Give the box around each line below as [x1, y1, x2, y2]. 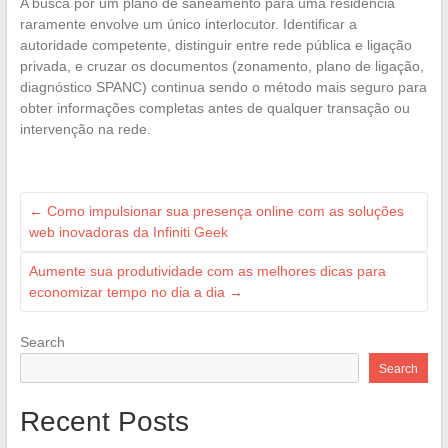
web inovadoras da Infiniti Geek [28, 224, 228, 241]
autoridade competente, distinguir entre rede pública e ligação [19, 37, 412, 54]
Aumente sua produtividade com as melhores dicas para [28, 263, 386, 280]
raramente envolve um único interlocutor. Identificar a [19, 16, 357, 33]
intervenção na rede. [19, 121, 151, 138]
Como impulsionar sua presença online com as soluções [42, 203, 404, 220]
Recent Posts [19, 406, 189, 438]
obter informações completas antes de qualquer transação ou [19, 100, 410, 117]
